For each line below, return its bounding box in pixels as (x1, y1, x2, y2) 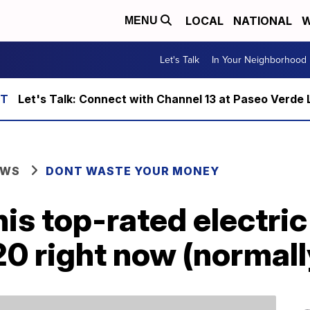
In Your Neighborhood (212, 53, 307, 67)
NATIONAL (233, 14, 292, 28)
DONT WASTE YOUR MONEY (46, 164, 219, 178)
